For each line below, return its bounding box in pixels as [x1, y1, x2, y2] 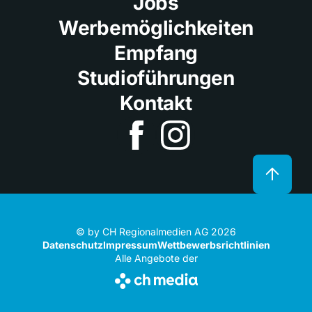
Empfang [114, 40, 198, 65]
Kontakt [120, 91, 192, 115]
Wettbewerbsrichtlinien [157, 238, 270, 251]
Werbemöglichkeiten [58, 15, 253, 40]
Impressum [102, 238, 157, 251]
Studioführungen [77, 65, 235, 90]
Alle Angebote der [114, 251, 198, 264]
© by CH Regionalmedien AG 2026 [76, 225, 236, 237]
